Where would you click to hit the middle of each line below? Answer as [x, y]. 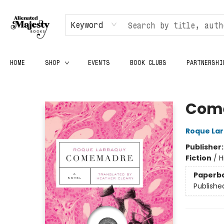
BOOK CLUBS [148, 62]
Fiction [198, 158]
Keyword [87, 24]
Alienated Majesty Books [49, 83]
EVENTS [99, 62]
